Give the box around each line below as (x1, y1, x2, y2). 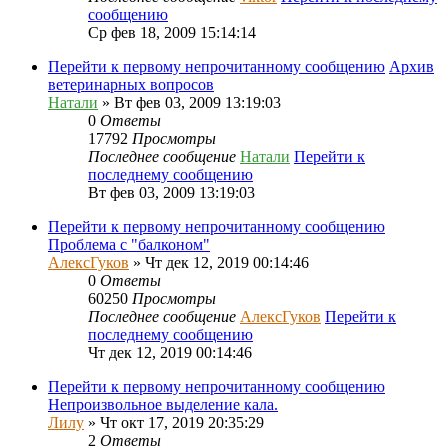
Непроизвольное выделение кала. (48, 395, 278, 413)
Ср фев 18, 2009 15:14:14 (88, 23, 256, 41)
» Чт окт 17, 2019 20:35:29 (84, 413, 264, 431)
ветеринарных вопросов (48, 75, 214, 93)
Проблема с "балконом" (48, 235, 210, 253)
